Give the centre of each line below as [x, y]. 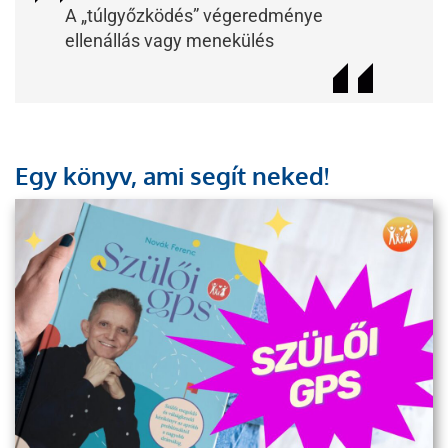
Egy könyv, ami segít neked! [172, 176]
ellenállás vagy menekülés [169, 41]
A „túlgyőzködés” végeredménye [194, 16]
